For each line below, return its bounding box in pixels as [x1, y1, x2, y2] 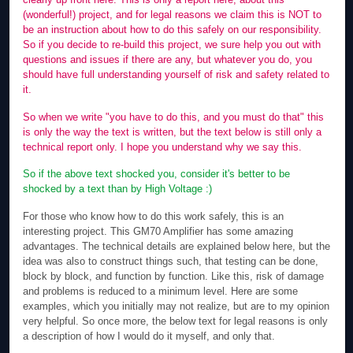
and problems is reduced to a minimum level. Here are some [23, 284, 299, 297]
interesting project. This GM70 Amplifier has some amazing [23, 225, 294, 237]
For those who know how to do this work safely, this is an [23, 210, 284, 222]
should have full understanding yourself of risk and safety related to [23, 69, 330, 81]
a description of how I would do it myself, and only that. [23, 329, 276, 342]
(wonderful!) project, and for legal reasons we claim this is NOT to [23, 9, 322, 21]
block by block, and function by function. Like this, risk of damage [23, 269, 325, 282]
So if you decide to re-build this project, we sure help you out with [23, 39, 321, 51]
